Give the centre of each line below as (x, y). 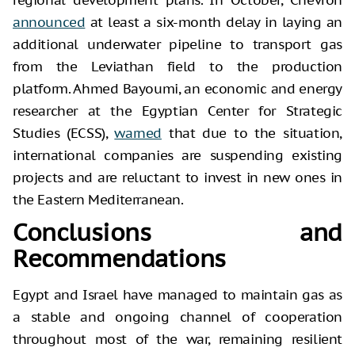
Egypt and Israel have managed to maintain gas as (177, 294)
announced (49, 22)
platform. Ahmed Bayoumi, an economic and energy (177, 88)
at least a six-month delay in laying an (214, 22)
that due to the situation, (252, 133)
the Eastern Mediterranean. (98, 199)
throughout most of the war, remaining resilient (177, 339)
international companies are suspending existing (177, 155)
